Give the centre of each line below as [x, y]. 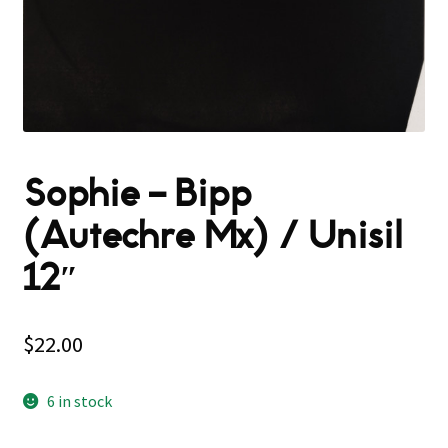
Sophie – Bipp [136, 194]
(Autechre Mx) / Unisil [212, 236]
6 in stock [80, 400]
